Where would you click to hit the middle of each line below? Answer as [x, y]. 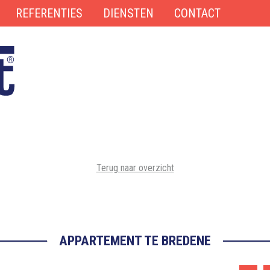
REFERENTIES [49, 13]
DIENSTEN [128, 13]
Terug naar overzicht [135, 168]
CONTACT [197, 13]
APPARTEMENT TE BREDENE [135, 241]
